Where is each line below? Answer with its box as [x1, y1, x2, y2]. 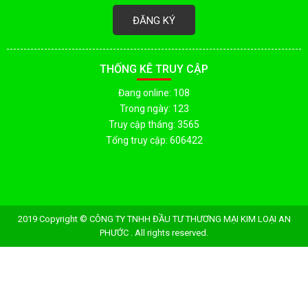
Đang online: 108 [118, 87, 190, 98]
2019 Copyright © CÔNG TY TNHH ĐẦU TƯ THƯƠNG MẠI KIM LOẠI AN [17, 213, 291, 224]
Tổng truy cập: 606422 [105, 134, 203, 146]
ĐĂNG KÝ [133, 14, 175, 27]
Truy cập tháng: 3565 [109, 118, 199, 130]
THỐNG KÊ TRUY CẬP [100, 62, 208, 76]
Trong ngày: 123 [119, 102, 189, 114]
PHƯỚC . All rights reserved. [100, 227, 208, 238]
